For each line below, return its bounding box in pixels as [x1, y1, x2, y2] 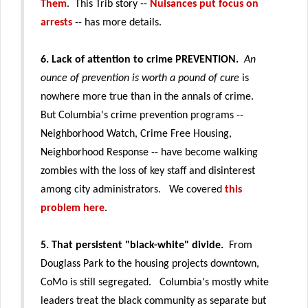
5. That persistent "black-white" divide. [41, 239, 223, 251]
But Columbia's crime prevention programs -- [41, 109, 243, 121]
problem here [41, 202, 104, 214]
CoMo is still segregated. [41, 276, 159, 288]
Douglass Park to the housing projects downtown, [41, 258, 259, 269]
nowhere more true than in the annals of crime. [41, 91, 256, 102]
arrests [41, 16, 72, 28]
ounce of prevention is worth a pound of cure [41, 72, 239, 84]
